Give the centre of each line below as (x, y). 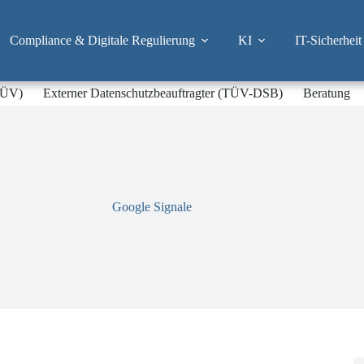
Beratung (327, 93)
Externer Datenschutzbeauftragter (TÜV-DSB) (163, 93)
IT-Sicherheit (328, 40)
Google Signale (152, 207)
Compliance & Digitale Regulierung (102, 40)
